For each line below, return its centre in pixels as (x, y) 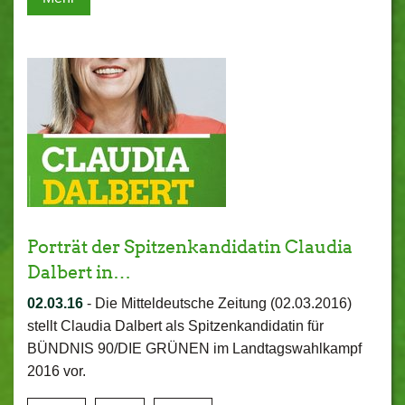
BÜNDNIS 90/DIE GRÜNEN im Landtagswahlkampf (194, 348)
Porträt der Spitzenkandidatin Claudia (190, 247)
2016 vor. (57, 371)
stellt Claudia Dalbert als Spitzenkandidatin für (175, 326)
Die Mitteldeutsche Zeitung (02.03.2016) (223, 303)
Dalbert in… (79, 272)
